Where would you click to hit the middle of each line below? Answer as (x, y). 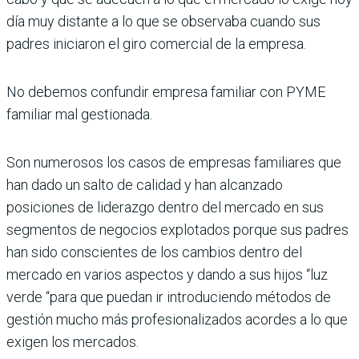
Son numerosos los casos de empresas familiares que (174, 163)
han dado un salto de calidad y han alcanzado (145, 185)
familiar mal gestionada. (79, 115)
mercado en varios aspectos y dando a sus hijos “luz (167, 275)
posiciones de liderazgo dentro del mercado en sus (165, 208)
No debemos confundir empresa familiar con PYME (166, 92)
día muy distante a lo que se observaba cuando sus (163, 22)
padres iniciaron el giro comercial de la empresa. (156, 44)
